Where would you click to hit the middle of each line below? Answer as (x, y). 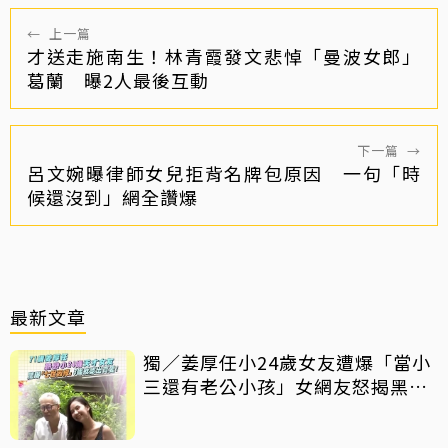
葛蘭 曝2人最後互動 (118, 80)
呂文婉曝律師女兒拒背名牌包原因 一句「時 (224, 173)
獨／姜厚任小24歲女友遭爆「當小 (287, 362)
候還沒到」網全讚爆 (112, 197)
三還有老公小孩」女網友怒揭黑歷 (285, 386)
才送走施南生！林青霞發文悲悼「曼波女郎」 (224, 56)
